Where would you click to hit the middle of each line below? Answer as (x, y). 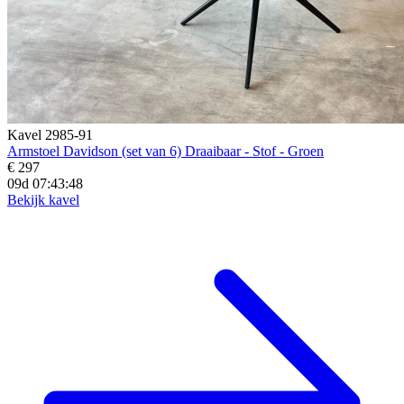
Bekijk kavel (43, 199)
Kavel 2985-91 (50, 134)
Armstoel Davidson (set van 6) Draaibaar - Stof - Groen (165, 151)
